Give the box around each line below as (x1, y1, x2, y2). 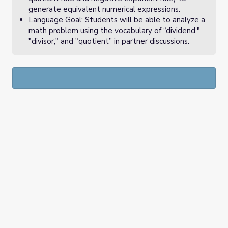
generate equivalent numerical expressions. (28, 4, 180, 14)
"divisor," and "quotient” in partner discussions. (28, 36, 189, 46)
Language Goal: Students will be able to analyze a (28, 15, 205, 25)
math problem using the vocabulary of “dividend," (28, 25, 200, 36)
